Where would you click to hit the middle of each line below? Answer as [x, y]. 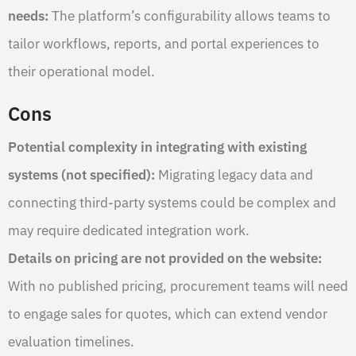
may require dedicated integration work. [129, 230]
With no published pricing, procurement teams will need [178, 286]
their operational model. [81, 71]
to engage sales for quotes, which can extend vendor [168, 313]
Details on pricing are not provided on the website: [165, 258]
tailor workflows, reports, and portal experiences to [164, 43]
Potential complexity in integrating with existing [157, 147]
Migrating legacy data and [234, 174]
